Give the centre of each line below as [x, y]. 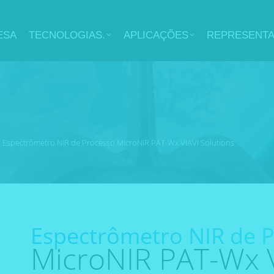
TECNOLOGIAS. [67, 35]
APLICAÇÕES [156, 35]
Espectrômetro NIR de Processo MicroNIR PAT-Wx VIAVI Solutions [118, 142]
